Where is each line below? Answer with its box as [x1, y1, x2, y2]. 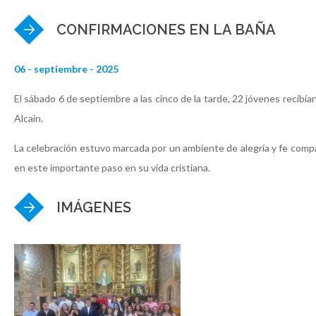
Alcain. [14, 111, 45, 124]
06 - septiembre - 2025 [14, 62, 119, 75]
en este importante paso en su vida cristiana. [14, 161, 210, 174]
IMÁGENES [56, 198, 131, 216]
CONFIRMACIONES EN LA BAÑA [56, 20, 276, 38]
